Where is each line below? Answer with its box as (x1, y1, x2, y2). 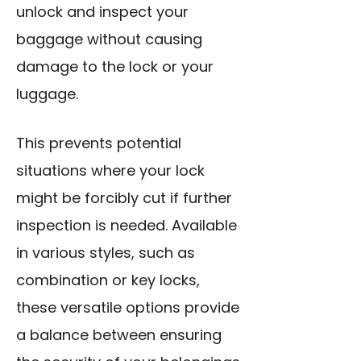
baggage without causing (16, 29, 202, 50)
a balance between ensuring (16, 325, 222, 346)
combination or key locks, (16, 270, 200, 291)
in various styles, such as (16, 243, 195, 263)
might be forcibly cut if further (16, 188, 232, 209)
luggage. (16, 84, 78, 105)
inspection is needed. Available (16, 215, 237, 236)
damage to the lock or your (16, 56, 214, 77)
